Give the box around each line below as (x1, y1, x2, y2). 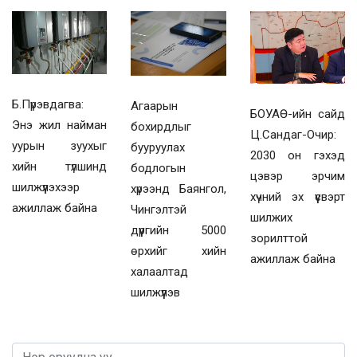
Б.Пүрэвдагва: (12, 97, 84, 112)
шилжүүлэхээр (12, 180, 80, 195)
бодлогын (131, 160, 186, 175)
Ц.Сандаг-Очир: (249, 127, 336, 143)
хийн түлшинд (12, 159, 108, 175)
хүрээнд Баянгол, (131, 181, 226, 196)
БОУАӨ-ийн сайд (249, 107, 345, 122)
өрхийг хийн (131, 243, 226, 258)
